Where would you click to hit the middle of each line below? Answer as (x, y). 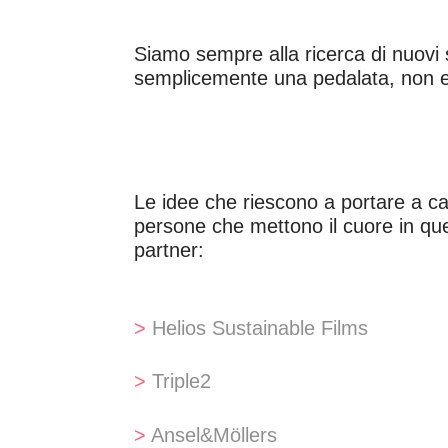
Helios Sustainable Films (260, 327)
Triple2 (182, 381)
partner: (169, 250)
